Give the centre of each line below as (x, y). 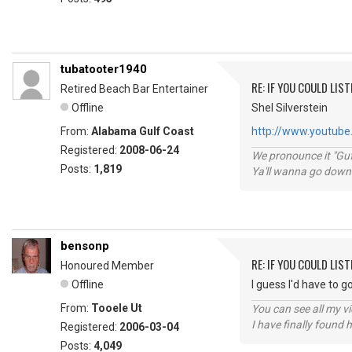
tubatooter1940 (104, 69)
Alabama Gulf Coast (143, 131)
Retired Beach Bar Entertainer (134, 89)
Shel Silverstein (290, 108)
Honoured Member (107, 266)
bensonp (85, 246)
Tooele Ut (117, 308)
